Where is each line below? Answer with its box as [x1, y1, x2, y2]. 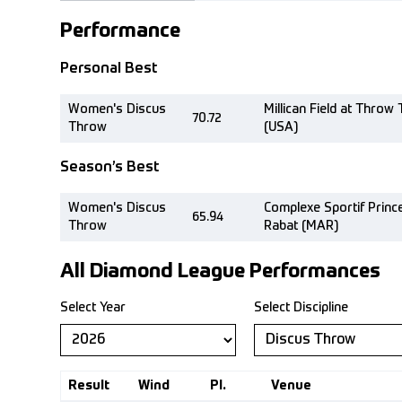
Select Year [60, 301, 126, 314]
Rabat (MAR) [264, 220, 338, 232]
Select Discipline [254, 301, 348, 314]
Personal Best [60, 62, 157, 76]
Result [68, 380, 109, 392]
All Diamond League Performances [60, 262, 380, 282]
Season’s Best [60, 161, 159, 175]
